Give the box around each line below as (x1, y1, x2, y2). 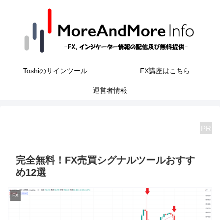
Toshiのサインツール (23, 67, 87, 75)
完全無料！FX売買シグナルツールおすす (16, 154, 195, 165)
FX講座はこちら (140, 67, 190, 75)
